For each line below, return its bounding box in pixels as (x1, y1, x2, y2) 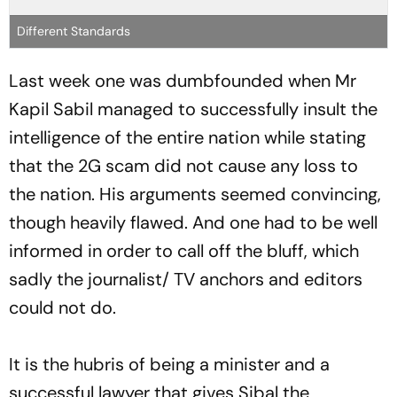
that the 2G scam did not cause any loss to (9, 153, 358, 177)
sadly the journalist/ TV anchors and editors (9, 267, 362, 291)
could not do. (9, 295, 116, 319)
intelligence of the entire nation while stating (9, 125, 366, 149)
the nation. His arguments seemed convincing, (9, 182, 381, 206)
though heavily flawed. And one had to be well (9, 210, 378, 234)
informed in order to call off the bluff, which (9, 238, 359, 262)
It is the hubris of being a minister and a (9, 352, 330, 376)
